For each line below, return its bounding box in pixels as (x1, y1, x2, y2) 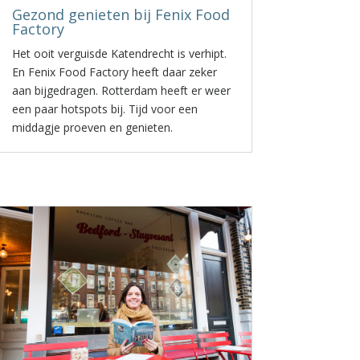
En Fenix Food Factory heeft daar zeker (12, 64, 218, 80)
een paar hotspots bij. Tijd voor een (12, 101, 198, 117)
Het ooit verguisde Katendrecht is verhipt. (12, 46, 227, 61)
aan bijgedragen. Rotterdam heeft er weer (12, 83, 231, 98)
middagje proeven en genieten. (12, 120, 174, 135)
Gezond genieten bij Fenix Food (12, 5, 231, 24)
